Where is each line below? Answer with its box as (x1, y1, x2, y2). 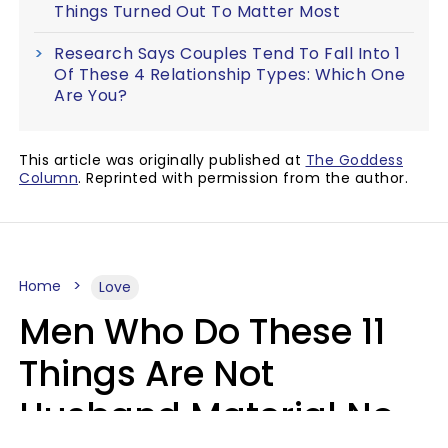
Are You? (54, 84, 127, 107)
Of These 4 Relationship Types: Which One (54, 63, 405, 86)
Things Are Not (19, 349, 274, 398)
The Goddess (305, 150, 403, 170)
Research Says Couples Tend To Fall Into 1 (54, 42, 401, 65)
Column (19, 168, 78, 188)
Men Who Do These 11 (19, 307, 385, 356)
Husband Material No (19, 391, 394, 440)
